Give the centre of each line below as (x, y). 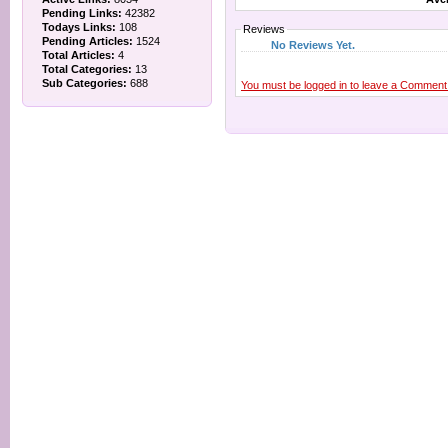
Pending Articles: (87, 41)
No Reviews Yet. (313, 44)
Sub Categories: (84, 83)
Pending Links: (82, 13)
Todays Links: (79, 27)
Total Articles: (78, 55)
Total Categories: (87, 69)
